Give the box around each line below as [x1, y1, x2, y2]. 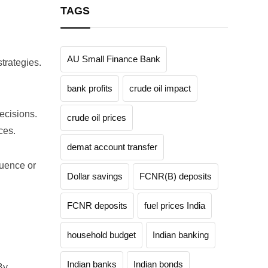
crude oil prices [67, 112, 126, 123]
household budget [67, 230, 136, 240]
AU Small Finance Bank [67, 54, 160, 64]
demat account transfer [67, 142, 157, 152]
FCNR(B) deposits [139, 171, 212, 181]
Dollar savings [67, 171, 123, 181]
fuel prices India [144, 200, 205, 211]
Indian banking [153, 230, 209, 240]
